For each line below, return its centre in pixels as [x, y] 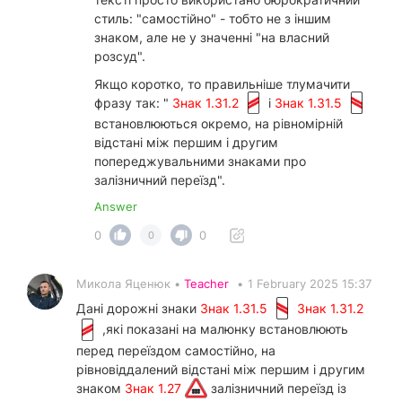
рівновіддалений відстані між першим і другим [221, 369]
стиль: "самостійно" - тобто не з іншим [213, 19]
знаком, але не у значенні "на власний [212, 38]
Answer [116, 207]
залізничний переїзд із [277, 388]
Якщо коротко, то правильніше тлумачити [222, 84]
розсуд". [120, 57]
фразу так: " [133, 103]
